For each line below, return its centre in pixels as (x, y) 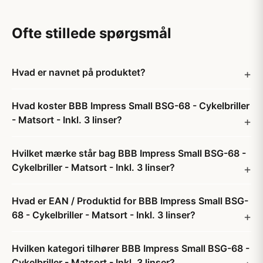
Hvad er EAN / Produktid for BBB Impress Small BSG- (130, 201)
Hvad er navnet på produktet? (79, 72)
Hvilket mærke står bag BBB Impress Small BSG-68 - (129, 153)
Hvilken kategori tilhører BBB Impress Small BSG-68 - (131, 248)
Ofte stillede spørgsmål (92, 33)
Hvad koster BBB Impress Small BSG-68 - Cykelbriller (131, 106)
